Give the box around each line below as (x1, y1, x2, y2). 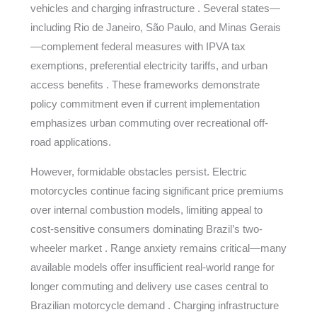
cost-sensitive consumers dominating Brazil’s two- (30, 223, 263, 235)
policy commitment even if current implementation (30, 98, 260, 110)
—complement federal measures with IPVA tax (30, 40, 246, 52)
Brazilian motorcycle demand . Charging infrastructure (30, 299, 279, 311)
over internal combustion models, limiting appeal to (30, 204, 263, 216)
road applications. (30, 136, 111, 148)
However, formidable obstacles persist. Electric (30, 166, 247, 178)
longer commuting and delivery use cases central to (30, 280, 268, 292)
